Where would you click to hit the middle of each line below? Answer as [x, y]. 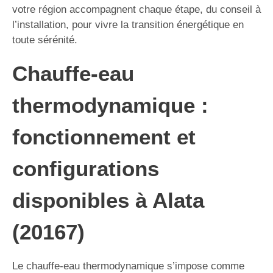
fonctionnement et [104, 137]
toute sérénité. [45, 40]
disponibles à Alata [108, 200]
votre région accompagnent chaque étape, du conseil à [136, 9]
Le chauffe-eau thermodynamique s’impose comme [128, 266]
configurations [86, 168]
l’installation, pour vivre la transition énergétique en [128, 25]
